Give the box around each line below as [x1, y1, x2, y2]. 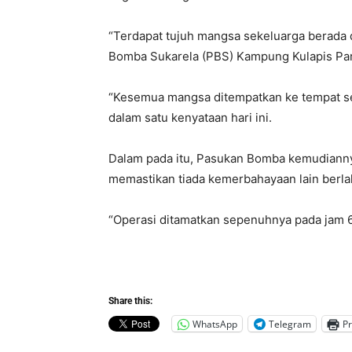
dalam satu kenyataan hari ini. [108, 110, 272, 125]
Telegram [269, 317, 311, 331]
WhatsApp [192, 317, 237, 331]
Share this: [108, 295, 152, 306]
